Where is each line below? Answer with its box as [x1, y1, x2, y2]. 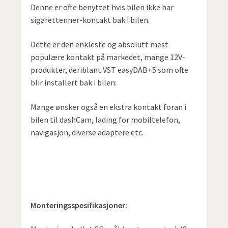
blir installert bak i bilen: [31, 77, 117, 88]
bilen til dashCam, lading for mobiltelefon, [31, 114, 181, 125]
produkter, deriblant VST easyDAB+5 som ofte [31, 65, 189, 75]
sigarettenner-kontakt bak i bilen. [31, 15, 150, 25]
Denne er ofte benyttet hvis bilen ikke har [31, 2, 174, 13]
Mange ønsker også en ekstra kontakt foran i [31, 101, 187, 112]
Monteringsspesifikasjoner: [31, 199, 128, 210]
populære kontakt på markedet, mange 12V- [31, 52, 186, 63]
